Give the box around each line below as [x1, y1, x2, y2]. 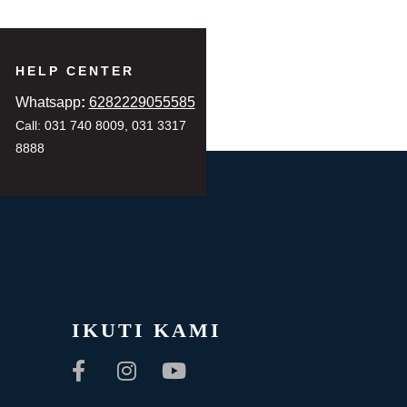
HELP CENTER [15, 63, 134, 78]
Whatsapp [15, 94, 81, 110]
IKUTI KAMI [72, 318, 223, 342]
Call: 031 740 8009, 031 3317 [15, 117, 186, 133]
